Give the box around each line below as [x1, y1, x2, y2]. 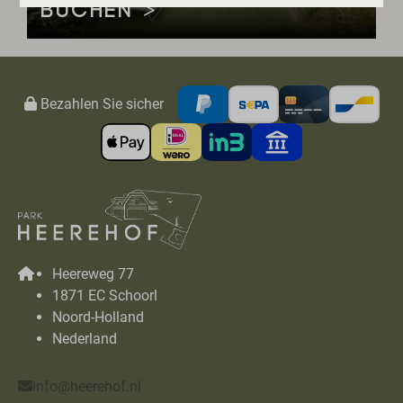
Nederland [52, 330, 117, 348]
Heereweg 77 [52, 265, 134, 283]
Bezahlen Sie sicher [36, 94, 164, 112]
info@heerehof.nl [32, 378, 141, 396]
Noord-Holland [52, 309, 144, 327]
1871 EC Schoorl [52, 287, 157, 305]
